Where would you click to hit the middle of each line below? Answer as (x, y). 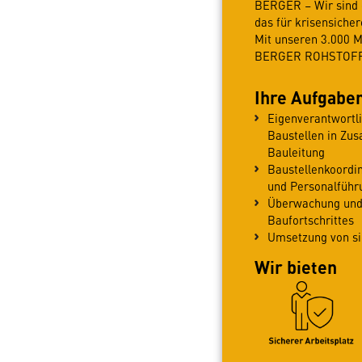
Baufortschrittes (310, 220)
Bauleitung (296, 152)
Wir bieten (295, 267)
